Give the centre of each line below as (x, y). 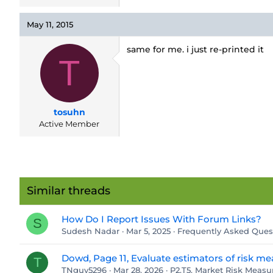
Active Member (69, 124)
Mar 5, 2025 (148, 231)
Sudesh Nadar (90, 231)
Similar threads (69, 191)
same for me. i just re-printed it (195, 49)
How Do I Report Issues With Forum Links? (161, 219)
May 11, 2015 (50, 24)
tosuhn (69, 112)
